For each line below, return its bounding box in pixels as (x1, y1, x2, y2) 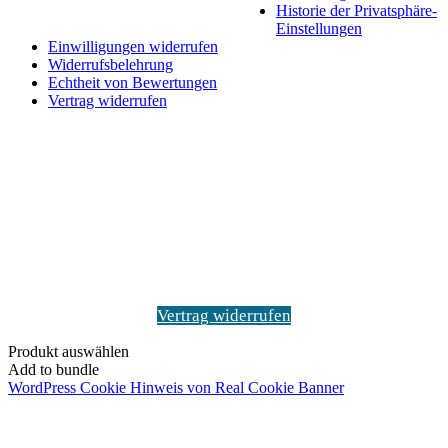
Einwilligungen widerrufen (48, 37, 218, 55)
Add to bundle (8, 360, 99, 378)
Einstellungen (276, 19, 362, 37)
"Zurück (7, 142, 60, 160)
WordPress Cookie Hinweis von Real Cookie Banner (8, 378, 344, 396)
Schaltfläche (7, 124, 84, 142)
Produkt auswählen (8, 342, 129, 360)
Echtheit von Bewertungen (48, 73, 217, 91)
